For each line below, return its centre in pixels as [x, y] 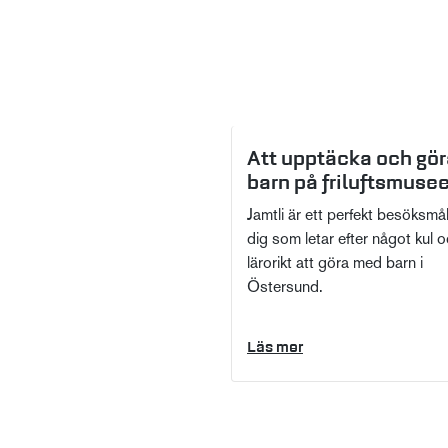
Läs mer [275, 347]
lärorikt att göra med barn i [335, 264]
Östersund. [285, 288]
